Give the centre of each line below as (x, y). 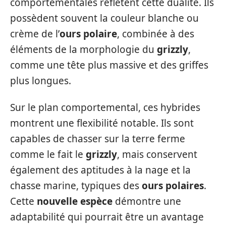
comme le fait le (48, 154)
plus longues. (41, 80)
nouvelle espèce (75, 201)
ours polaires (173, 186)
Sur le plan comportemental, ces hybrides (105, 107)
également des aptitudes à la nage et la (100, 170)
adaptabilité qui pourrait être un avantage (107, 217)
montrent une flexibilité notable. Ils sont (102, 123)
